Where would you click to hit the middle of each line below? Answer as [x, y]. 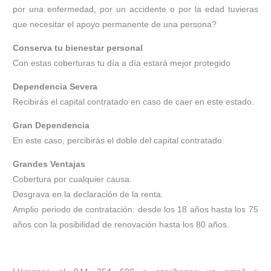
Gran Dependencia [51, 126]
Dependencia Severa [55, 87]
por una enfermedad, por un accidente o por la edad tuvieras [135, 9]
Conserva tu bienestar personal [78, 48]
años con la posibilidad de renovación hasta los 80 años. [121, 225]
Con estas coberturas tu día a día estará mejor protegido [122, 63]
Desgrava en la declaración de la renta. [88, 194]
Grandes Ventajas [49, 164]
